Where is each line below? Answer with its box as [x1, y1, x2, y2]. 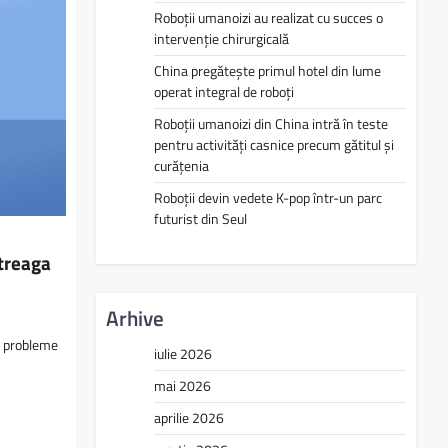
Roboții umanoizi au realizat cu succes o [154, 7, 383, 29]
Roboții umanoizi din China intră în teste [154, 113, 388, 135]
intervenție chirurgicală [154, 28, 289, 50]
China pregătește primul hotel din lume [154, 60, 381, 82]
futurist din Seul [154, 208, 247, 230]
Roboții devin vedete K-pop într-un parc [154, 187, 382, 209]
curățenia [154, 155, 209, 177]
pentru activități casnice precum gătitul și [154, 134, 394, 156]
